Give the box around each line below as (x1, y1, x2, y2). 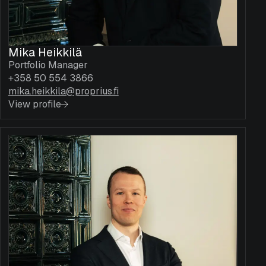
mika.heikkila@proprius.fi (8, 85, 119, 98)
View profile (8, 98, 61, 111)
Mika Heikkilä (8, 45, 82, 61)
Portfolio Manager (8, 59, 88, 72)
